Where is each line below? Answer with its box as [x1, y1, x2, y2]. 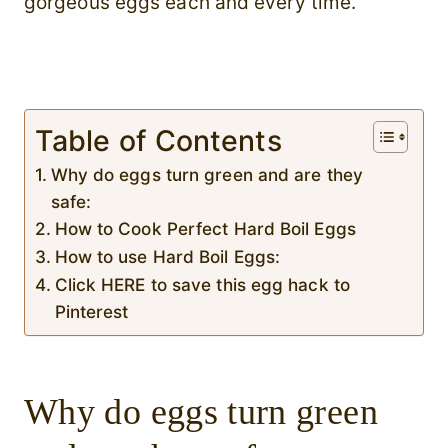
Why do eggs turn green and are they [50, 164, 363, 186]
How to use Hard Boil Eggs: [54, 246, 281, 268]
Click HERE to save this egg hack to [54, 274, 350, 296]
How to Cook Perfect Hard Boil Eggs [54, 218, 356, 240]
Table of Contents [35, 123, 282, 159]
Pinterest [54, 301, 129, 323]
